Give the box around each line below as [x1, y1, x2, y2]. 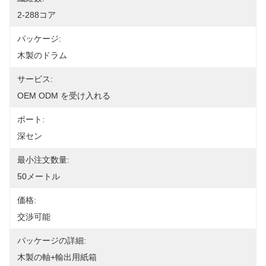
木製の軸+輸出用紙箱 [17, 252, 97, 262]
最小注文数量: [17, 155, 69, 164]
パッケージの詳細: [17, 236, 86, 245]
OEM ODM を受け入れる [17, 91, 110, 100]
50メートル [17, 172, 60, 181]
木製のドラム [17, 50, 67, 60]
